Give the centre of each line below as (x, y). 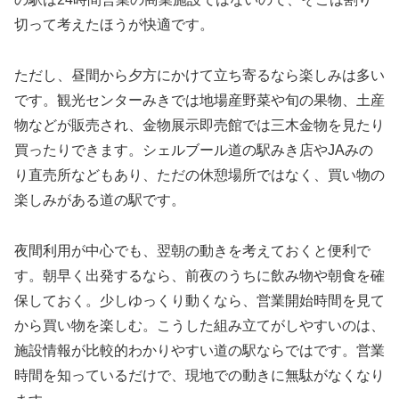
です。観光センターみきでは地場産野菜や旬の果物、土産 (199, 101)
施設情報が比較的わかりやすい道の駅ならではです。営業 (199, 350)
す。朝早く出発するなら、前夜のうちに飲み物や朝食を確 (199, 275)
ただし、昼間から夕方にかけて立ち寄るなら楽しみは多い (199, 76)
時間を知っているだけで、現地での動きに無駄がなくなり (199, 375)
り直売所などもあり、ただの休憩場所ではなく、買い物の (199, 175)
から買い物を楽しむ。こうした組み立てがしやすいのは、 (199, 325)
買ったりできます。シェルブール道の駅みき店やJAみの (194, 151)
